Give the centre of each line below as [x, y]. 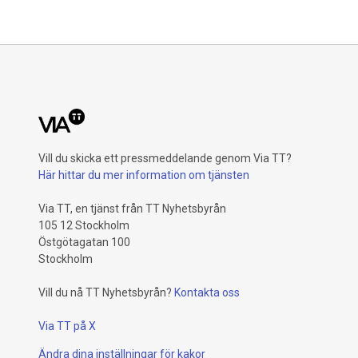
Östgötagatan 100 [84, 242]
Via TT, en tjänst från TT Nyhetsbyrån [132, 209]
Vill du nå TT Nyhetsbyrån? [105, 292]
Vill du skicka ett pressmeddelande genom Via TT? [165, 158]
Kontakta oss [207, 292]
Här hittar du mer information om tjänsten [144, 175]
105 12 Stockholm [84, 225]
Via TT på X [67, 326]
